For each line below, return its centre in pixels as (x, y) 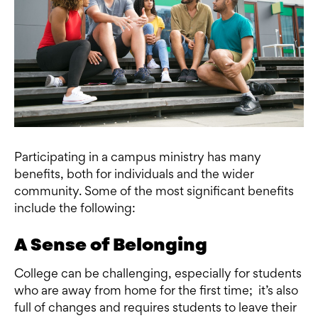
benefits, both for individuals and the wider (134, 175)
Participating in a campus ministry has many (138, 158)
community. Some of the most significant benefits (154, 192)
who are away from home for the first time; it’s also (156, 291)
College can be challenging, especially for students (158, 274)
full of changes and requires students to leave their (155, 308)
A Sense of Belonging (111, 244)
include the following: (75, 209)
